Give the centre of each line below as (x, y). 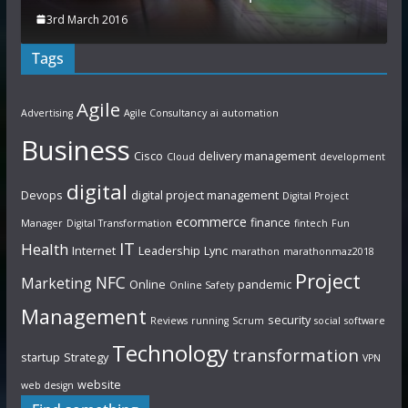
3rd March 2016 (87, 19)
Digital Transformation (119, 223)
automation (250, 112)
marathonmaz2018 (328, 251)
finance (270, 222)
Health (44, 249)
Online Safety (201, 285)
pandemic (264, 284)
